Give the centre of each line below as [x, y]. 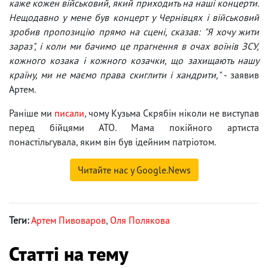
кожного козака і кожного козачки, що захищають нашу [134, 60]
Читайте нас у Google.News [134, 170]
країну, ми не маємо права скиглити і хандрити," [115, 74]
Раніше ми [32, 113]
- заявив [240, 74]
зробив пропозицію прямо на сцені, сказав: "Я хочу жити [134, 31]
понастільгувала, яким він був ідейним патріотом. [112, 141]
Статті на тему [68, 253]
